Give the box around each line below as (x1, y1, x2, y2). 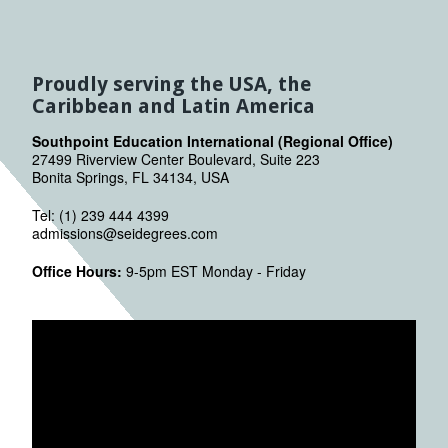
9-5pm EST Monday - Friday (122, 260, 306, 281)
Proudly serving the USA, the (32, 71, 311, 96)
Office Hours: (32, 260, 122, 281)
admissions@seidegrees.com (32, 222, 218, 243)
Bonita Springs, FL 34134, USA (32, 166, 229, 187)
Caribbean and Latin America (32, 93, 315, 118)
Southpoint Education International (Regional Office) (32, 130, 393, 151)
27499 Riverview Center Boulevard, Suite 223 (32, 148, 324, 169)
